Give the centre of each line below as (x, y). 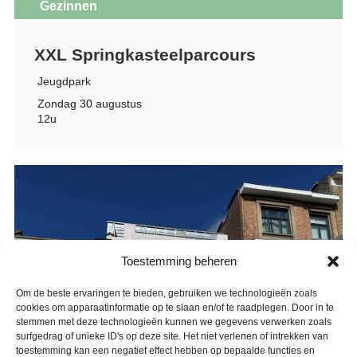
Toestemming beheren (178, 261)
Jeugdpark (64, 81)
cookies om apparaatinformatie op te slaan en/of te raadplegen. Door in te (175, 308)
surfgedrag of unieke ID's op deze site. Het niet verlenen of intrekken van (172, 336)
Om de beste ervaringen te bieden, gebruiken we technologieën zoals (167, 293)
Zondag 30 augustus (89, 103)
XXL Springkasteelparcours (145, 54)
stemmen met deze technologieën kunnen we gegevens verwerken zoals (174, 322)
